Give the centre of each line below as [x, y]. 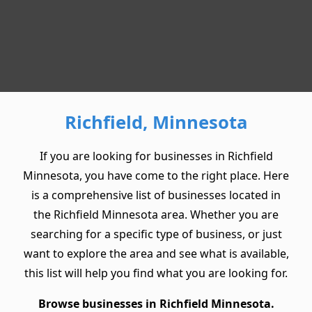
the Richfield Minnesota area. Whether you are [156, 215]
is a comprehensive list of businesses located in [156, 195]
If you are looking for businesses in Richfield [156, 156]
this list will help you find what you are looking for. [156, 273]
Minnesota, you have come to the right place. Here [156, 176]
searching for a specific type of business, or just [156, 234]
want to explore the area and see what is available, [156, 254]
